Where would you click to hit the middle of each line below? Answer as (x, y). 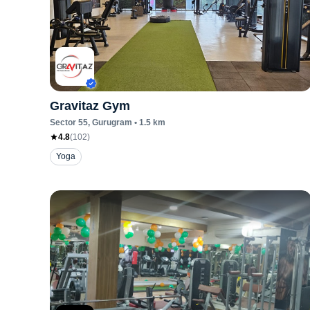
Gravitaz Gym (90, 106)
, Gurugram (110, 122)
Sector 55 (69, 122)
